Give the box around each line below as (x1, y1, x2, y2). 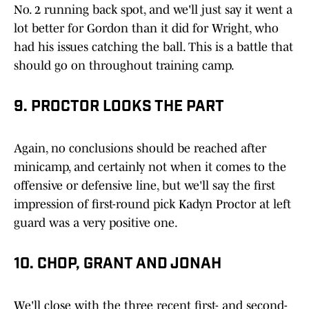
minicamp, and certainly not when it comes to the (14, 160, 286, 175)
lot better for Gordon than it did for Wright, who (14, 21, 279, 36)
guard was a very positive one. (14, 216, 178, 230)
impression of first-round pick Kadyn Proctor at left (14, 197, 291, 212)
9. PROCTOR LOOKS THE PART (14, 99, 224, 116)
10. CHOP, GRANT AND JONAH (14, 257, 221, 273)
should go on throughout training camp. (14, 59, 235, 73)
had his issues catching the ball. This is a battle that (14, 40, 293, 54)
